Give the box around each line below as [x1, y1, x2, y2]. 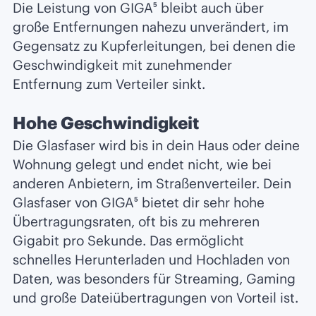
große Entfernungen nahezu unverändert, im [13, 18, 288, 36]
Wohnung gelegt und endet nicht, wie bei [13, 155, 272, 173]
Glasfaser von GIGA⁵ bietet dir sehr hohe [13, 193, 265, 211]
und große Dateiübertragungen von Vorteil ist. [13, 288, 298, 306]
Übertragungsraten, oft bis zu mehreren [13, 212, 260, 230]
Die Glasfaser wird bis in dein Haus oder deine [13, 136, 300, 154]
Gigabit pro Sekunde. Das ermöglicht [13, 231, 244, 249]
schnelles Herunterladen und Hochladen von [13, 250, 290, 268]
